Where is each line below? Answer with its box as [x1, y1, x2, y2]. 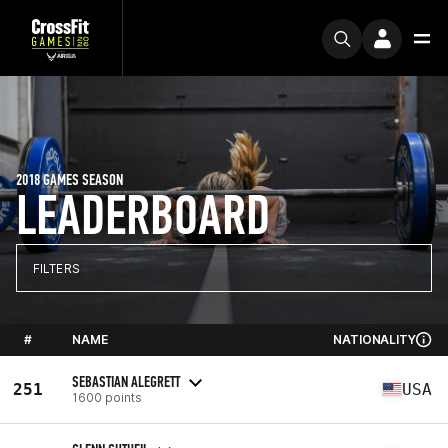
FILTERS [33, 260, 80, 276]
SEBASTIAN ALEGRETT [72, 371, 180, 391]
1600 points [72, 389, 142, 405]
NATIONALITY [333, 332, 416, 347]
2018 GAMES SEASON [16, 170, 123, 189]
